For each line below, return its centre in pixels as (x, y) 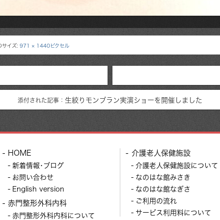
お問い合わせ (33, 177)
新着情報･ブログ (38, 165)
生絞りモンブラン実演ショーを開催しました (134, 100)
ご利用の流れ (156, 200)
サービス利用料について (174, 212)
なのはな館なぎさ (163, 189)
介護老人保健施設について (177, 165)
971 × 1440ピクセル (44, 46)
